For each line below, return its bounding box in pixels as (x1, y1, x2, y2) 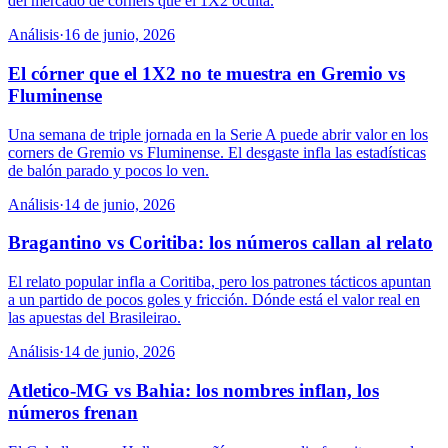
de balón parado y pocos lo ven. (8, 161, 209, 179)
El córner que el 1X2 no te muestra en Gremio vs (8, 62, 405, 84)
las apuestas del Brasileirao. (8, 309, 181, 327)
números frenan (8, 401, 138, 423)
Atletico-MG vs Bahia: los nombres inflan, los (8, 379, 379, 401)
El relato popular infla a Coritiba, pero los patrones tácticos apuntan (8, 273, 431, 291)
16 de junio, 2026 (64, 26, 175, 44)
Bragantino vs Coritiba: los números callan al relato (8, 232, 433, 254)
